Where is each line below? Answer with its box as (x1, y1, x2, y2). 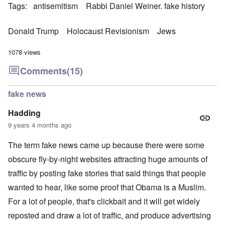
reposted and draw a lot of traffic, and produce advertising (8, 209, 211, 221)
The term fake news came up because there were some (8, 139, 204, 151)
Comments (20, 64, 67, 77)
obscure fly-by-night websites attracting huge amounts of (8, 153, 207, 165)
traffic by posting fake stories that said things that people (8, 167, 206, 179)
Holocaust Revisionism (67, 25, 149, 37)
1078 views (8, 47, 41, 57)
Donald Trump (8, 25, 59, 37)
